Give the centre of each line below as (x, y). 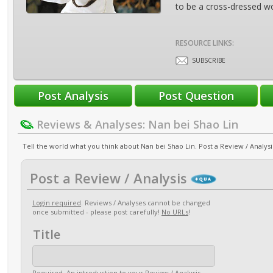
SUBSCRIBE (209, 60)
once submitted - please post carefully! (97, 212)
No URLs (175, 212)
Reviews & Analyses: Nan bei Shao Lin (136, 124)
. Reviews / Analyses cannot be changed (146, 203)
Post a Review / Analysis (108, 178)
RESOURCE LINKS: (205, 43)
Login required (57, 203)
